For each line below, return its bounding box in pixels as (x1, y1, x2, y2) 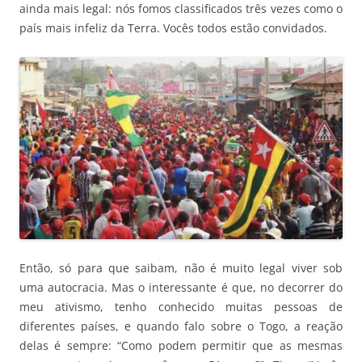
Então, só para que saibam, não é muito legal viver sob (19, 260, 343, 276)
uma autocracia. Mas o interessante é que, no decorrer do (19, 280, 343, 296)
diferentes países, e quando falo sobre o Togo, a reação (19, 318, 343, 335)
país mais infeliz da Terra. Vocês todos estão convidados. (19, 19, 327, 36)
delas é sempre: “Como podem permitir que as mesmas (19, 338, 343, 354)
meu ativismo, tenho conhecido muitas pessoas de (19, 299, 343, 315)
